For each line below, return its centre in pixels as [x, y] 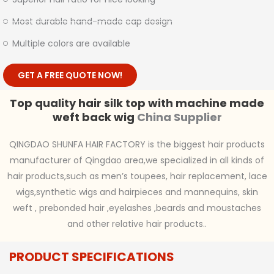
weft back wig [93, 117]
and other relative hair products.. [137, 224]
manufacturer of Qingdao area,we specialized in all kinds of [137, 161]
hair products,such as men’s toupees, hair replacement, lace [137, 176]
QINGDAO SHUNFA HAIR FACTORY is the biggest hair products [137, 145]
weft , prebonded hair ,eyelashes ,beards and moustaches [137, 208]
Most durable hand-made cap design [92, 22]
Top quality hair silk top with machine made [137, 103]
